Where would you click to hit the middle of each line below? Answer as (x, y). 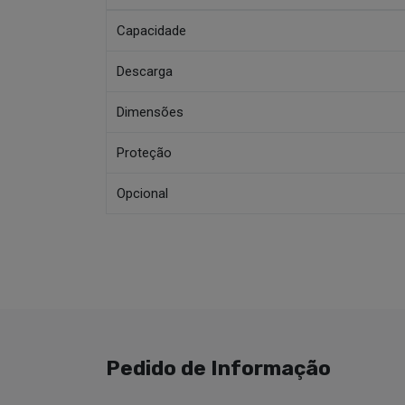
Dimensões (151, 112)
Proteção (145, 152)
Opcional (143, 193)
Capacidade (152, 30)
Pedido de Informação (218, 368)
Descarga (145, 71)
